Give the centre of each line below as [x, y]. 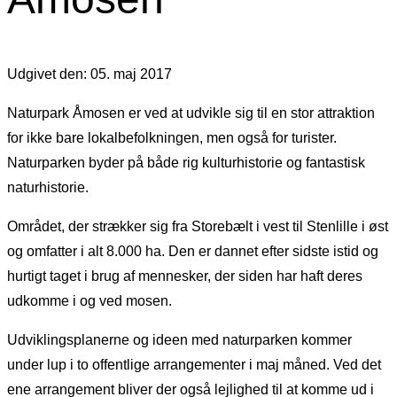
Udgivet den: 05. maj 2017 [90, 74]
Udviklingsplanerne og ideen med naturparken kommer [179, 339]
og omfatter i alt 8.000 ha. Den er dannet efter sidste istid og [193, 251]
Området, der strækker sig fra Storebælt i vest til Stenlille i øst [198, 226]
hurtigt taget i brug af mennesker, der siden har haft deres [185, 276]
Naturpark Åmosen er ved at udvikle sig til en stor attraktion [191, 113]
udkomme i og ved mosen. [90, 300]
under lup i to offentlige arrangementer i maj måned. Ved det [194, 364]
